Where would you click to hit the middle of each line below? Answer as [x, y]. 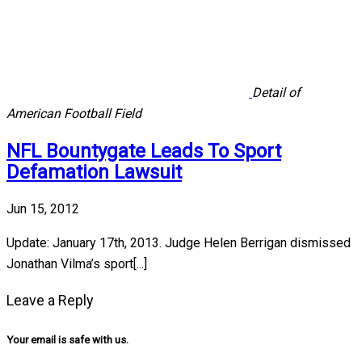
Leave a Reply [50, 300]
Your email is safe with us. [67, 339]
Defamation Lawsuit [94, 172]
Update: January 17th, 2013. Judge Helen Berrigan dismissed [179, 242]
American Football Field [74, 113]
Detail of [276, 92]
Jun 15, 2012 [43, 208]
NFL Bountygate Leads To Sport [144, 151]
